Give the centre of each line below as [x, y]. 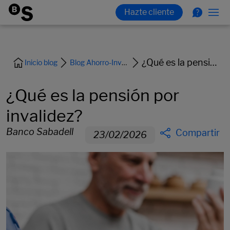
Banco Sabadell [40, 132]
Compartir [198, 133]
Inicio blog [41, 62]
